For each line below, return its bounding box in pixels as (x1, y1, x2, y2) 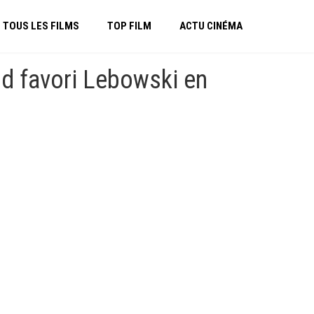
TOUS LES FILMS (3, 20, 79, 32)
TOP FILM (107, 20, 151, 32)
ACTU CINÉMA (179, 20, 243, 32)
